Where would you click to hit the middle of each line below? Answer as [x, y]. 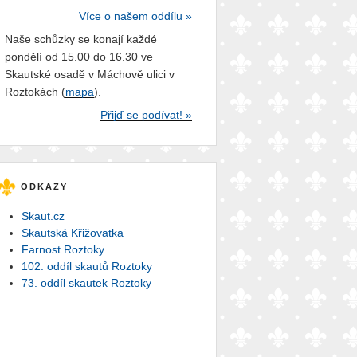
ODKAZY [44, 186]
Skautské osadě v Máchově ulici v [89, 74]
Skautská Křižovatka [72, 233]
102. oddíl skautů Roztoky [86, 266]
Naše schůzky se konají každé [80, 39]
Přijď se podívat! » [146, 115]
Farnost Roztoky [63, 249]
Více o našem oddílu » [135, 16]
